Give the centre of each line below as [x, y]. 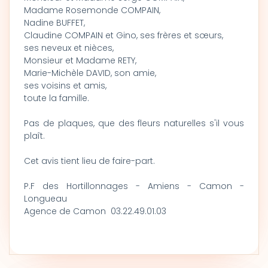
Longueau [45, 199]
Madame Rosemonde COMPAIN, [92, 10]
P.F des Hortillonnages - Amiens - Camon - [134, 186]
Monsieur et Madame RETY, [80, 60]
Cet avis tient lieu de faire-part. [89, 161]
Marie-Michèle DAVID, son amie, [90, 73]
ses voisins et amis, [65, 86]
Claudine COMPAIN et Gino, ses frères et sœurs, [124, 35]
